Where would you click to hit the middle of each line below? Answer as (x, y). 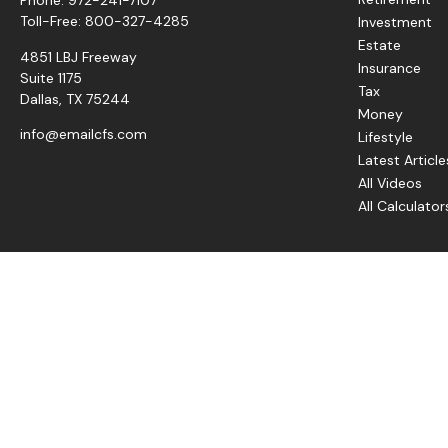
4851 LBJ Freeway (78, 56)
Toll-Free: (52, 20)
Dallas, (41, 98)
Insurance (389, 67)
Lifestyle (385, 136)
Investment (395, 21)
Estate (379, 44)
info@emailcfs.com (83, 133)
